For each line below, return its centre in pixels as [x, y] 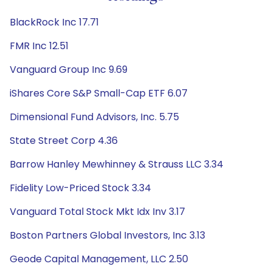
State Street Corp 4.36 [64, 141]
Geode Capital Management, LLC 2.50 [99, 259]
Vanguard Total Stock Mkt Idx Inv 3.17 [97, 212]
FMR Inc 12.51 [39, 46]
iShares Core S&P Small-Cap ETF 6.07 [99, 93]
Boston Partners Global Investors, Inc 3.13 [107, 235]
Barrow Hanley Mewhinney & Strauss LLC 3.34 [117, 164]
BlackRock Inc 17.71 [54, 22]
